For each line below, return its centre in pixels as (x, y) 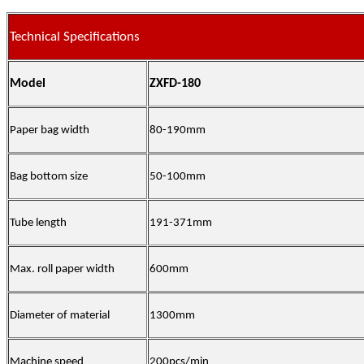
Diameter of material (60, 316)
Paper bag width (50, 131)
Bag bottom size (49, 177)
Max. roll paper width (62, 270)
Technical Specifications (75, 37)
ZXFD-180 (175, 84)
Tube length (38, 223)
